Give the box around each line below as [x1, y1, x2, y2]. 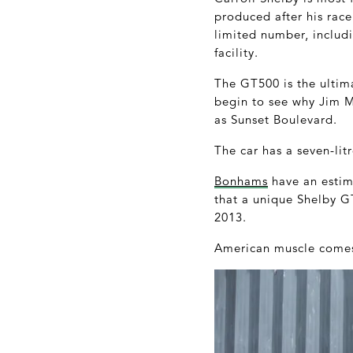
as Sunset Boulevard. [214, 111, 337, 127]
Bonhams [214, 173, 268, 188]
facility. [214, 44, 258, 60]
